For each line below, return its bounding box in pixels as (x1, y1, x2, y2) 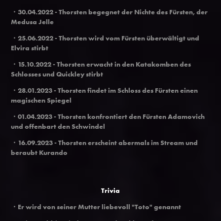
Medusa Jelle (11, 17, 54, 26)
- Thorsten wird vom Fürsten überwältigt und (55, 33, 200, 42)
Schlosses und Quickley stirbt (11, 69, 104, 78)
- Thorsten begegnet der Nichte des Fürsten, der (55, 7, 208, 16)
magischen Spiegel (11, 95, 72, 105)
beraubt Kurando (11, 147, 68, 157)
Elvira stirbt (11, 43, 49, 52)
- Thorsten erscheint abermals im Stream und (54, 138, 198, 147)
